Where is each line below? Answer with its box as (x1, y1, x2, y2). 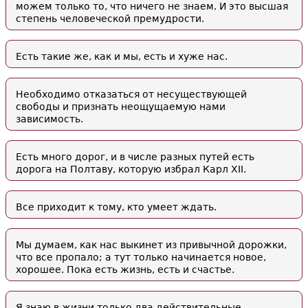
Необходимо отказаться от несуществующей (16, 89, 247, 100)
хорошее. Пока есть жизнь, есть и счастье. (16, 264, 234, 275)
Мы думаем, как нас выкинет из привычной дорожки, (16, 239, 287, 250)
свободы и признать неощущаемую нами (16, 101, 225, 112)
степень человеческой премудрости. (16, 13, 204, 24)
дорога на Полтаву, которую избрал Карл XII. (16, 164, 246, 175)
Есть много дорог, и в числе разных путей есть (16, 151, 254, 162)
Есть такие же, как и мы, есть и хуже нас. (16, 51, 228, 62)
